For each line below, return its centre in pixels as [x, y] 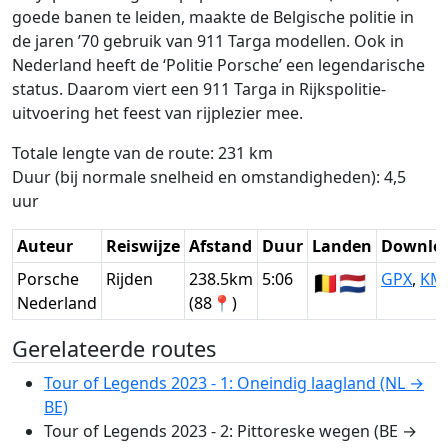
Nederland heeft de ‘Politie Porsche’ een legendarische [218, 65]
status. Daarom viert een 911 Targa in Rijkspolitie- [199, 89]
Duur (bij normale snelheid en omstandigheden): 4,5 [209, 177]
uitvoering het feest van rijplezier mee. [157, 113]
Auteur [45, 246]
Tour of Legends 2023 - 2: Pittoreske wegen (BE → [230, 431]
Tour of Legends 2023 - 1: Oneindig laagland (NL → [234, 383]
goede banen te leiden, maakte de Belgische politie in [213, 17]
